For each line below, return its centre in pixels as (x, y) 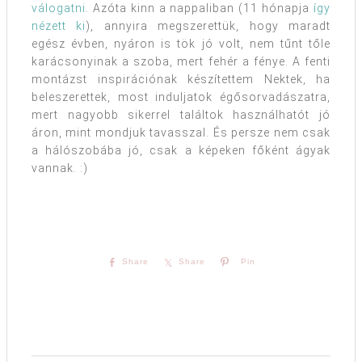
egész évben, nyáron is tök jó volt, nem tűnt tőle (181, 44)
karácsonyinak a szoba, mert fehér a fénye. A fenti (181, 62)
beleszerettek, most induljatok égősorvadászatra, (181, 97)
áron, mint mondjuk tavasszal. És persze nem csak (181, 133)
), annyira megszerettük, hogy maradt (208, 26)
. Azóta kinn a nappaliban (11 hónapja (200, 8)
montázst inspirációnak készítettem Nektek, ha (181, 80)
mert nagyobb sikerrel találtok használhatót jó (181, 115)
